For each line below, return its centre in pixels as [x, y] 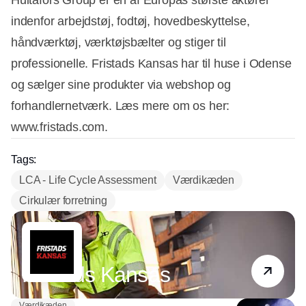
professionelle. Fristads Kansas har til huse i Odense [151, 64]
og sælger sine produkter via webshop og [121, 85]
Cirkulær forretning [63, 201]
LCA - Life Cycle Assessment [88, 180]
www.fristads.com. [59, 127]
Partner [40, 256]
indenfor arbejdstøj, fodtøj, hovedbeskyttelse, [130, 22]
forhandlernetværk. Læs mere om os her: [121, 106]
